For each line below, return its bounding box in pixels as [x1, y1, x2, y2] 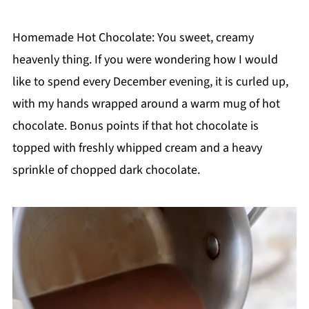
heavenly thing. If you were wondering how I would [12, 50, 278, 68]
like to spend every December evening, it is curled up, [12, 72, 288, 90]
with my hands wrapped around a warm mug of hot [12, 94, 280, 112]
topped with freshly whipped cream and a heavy [12, 139, 262, 157]
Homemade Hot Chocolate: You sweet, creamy [12, 28, 254, 46]
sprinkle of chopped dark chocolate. [12, 161, 200, 179]
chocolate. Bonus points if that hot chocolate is [12, 117, 259, 134]
